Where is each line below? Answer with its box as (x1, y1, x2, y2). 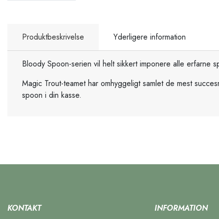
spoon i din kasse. (22, 89, 82, 101)
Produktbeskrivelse (22, 31, 84, 43)
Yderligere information (113, 31, 186, 43)
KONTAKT (7, 202, 41, 214)
